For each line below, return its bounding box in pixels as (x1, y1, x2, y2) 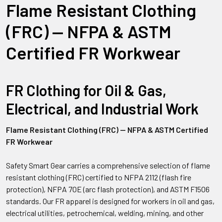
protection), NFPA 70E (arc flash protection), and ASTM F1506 (6, 184, 210, 194)
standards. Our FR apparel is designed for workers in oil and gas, (6, 196, 215, 206)
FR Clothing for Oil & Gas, (6, 81, 166, 99)
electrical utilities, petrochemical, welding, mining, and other (6, 208, 204, 218)
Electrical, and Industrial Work (6, 100, 199, 117)
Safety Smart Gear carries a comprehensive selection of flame (6, 161, 210, 170)
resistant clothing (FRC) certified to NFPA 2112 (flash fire (6, 172, 191, 182)
